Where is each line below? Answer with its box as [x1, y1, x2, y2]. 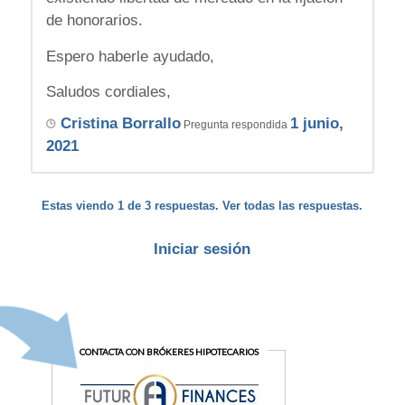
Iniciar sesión [154, 240, 251, 259]
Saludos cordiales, [45, 83, 171, 101]
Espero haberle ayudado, [45, 47, 214, 65]
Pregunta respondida [180, 118, 290, 132]
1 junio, [289, 115, 344, 133]
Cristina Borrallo [60, 115, 181, 133]
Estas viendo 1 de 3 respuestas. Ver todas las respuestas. [42, 199, 363, 213]
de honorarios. [45, 12, 143, 30]
